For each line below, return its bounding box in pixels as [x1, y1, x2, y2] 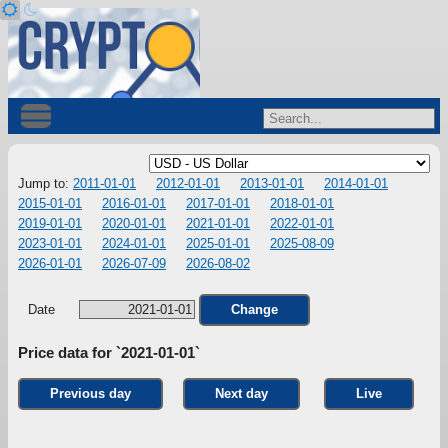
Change [231, 302, 278, 317]
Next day [215, 386, 268, 402]
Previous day [50, 386, 131, 402]
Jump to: [18, 176, 73, 191]
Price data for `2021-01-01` [18, 344, 200, 362]
